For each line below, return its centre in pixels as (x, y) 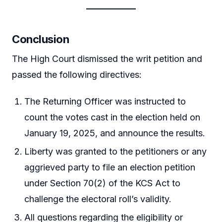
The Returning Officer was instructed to (105, 101)
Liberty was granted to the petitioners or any (116, 151)
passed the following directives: (77, 74)
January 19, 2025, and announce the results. (115, 133)
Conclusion (41, 39)
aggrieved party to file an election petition (110, 167)
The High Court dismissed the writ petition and (107, 58)
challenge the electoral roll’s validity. (98, 199)
